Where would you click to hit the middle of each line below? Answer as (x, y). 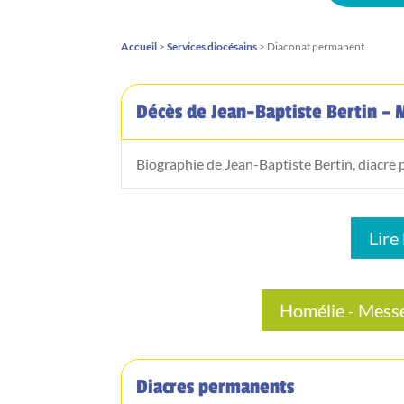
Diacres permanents (216, 387)
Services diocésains (212, 46)
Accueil (139, 46)
